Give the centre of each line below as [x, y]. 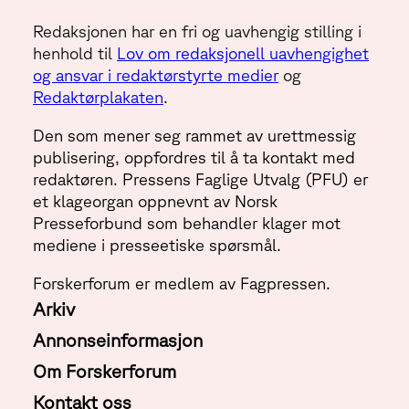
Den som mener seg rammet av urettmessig [194, 136]
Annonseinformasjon [118, 341]
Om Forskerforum [105, 372]
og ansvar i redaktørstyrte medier [156, 75]
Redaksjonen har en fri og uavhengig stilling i [197, 31]
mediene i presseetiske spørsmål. [157, 245]
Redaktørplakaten [98, 97]
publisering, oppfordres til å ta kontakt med [194, 157]
